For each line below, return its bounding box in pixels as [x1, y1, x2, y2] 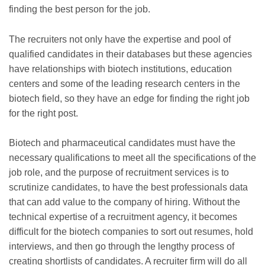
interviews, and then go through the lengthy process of [9, 241, 234, 252]
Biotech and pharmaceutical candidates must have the [9, 138, 235, 148]
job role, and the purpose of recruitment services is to [9, 167, 229, 178]
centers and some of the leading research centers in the [9, 78, 240, 89]
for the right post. [9, 108, 78, 118]
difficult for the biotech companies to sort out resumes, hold [9, 227, 253, 237]
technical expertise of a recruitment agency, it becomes [9, 212, 237, 222]
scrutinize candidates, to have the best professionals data [9, 182, 248, 193]
